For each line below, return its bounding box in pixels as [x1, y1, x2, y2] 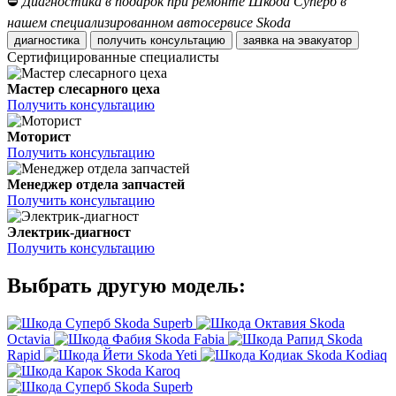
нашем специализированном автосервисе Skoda [7, 15, 291, 31]
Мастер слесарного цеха [7, 81, 160, 97]
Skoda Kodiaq [307, 347, 387, 363]
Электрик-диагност [7, 225, 131, 240]
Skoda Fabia [155, 331, 225, 347]
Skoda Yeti [137, 347, 197, 363]
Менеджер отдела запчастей [7, 177, 185, 193]
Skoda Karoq [106, 363, 180, 379]
